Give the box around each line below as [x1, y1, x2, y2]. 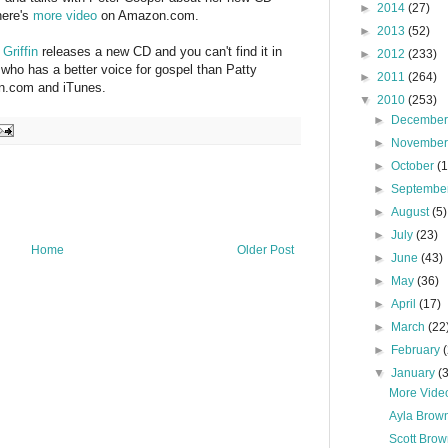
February [391, 343, 444, 357]
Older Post [237, 242, 294, 257]
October [391, 159, 438, 173]
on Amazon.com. [97, 7, 199, 23]
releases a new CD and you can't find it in [38, 43, 282, 59]
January [391, 366, 439, 380]
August [391, 205, 433, 219]
